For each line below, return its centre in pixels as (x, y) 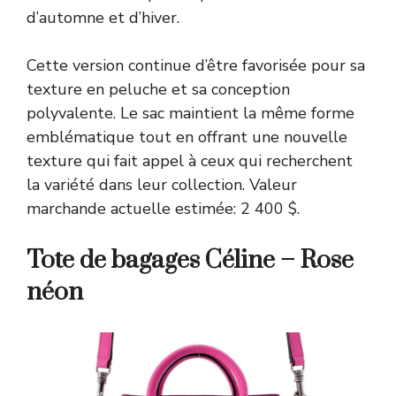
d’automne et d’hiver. (103, 17)
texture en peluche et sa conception (158, 89)
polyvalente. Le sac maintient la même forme (190, 113)
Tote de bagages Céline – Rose (190, 260)
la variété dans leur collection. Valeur (162, 184)
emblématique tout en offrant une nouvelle (187, 137)
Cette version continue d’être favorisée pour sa (196, 65)
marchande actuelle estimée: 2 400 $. (163, 208)
